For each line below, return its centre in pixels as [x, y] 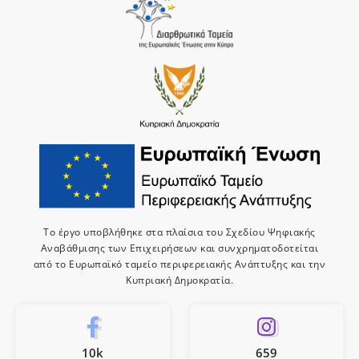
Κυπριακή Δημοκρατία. [179, 280]
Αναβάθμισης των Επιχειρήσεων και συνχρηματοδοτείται [179, 248]
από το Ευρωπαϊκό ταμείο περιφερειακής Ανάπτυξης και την [179, 264]
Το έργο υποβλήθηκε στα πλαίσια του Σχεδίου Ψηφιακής [179, 232]
